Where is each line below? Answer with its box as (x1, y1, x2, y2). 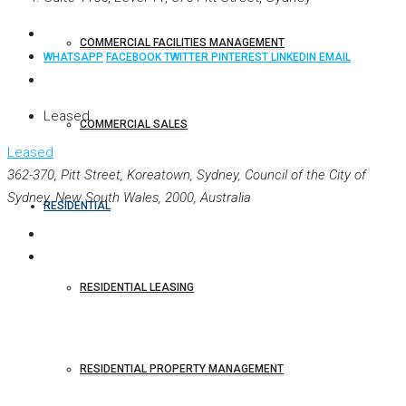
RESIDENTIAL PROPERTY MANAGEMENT (80, 362, 284, 375)
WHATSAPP (43, 51, 103, 63)
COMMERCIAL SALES (80, 118, 188, 130)
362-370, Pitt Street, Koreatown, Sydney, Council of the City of (7, 167, 366, 183)
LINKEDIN (271, 51, 319, 63)
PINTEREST (211, 51, 271, 63)
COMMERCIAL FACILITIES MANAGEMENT (80, 36, 285, 49)
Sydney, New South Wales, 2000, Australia (7, 189, 251, 206)
